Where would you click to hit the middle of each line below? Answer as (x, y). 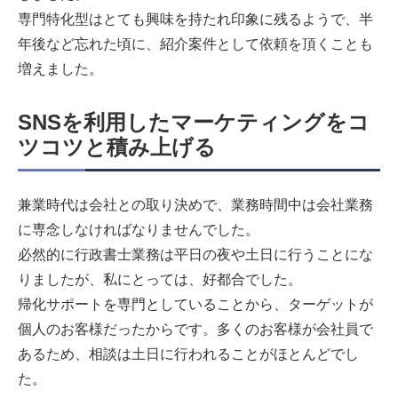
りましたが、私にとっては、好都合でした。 (160, 280)
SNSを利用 (72, 123)
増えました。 (60, 69)
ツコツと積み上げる (117, 147)
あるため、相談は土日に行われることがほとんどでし (188, 354)
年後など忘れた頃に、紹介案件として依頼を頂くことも (195, 44)
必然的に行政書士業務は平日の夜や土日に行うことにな (195, 255)
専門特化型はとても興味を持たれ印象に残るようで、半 (195, 20)
